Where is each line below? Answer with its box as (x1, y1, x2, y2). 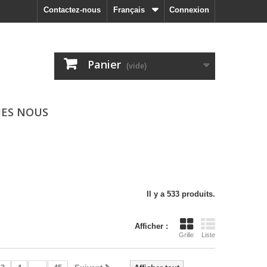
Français (113, 5, 145, 14)
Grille (179, 231, 194, 238)
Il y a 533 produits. (147, 190, 215, 198)
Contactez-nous (44, 5, 101, 14)
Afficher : (135, 222, 168, 231)
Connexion (169, 5, 209, 14)
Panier (88, 57, 121, 72)
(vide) (126, 61, 147, 70)
